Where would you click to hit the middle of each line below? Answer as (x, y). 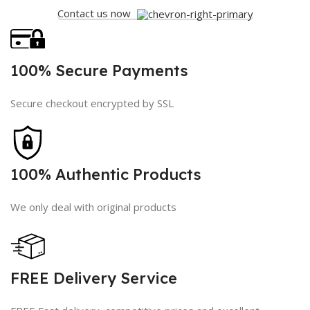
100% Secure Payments (99, 71)
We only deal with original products (93, 207)
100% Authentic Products (106, 174)
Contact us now (95, 13)
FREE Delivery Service (94, 278)
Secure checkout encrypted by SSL (92, 103)
